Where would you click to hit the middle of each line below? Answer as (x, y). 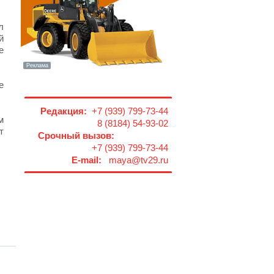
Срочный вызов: (76, 136)
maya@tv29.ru (135, 160)
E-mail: (87, 160)
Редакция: (64, 111)
